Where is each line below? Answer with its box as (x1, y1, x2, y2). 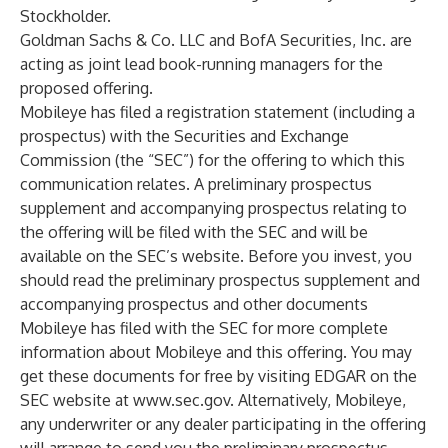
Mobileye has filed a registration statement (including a (20, 102, 415, 122)
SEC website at (20, 390, 133, 410)
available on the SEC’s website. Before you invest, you (20, 246, 412, 266)
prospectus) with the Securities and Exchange (20, 126, 349, 146)
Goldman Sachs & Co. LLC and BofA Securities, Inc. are (20, 30, 412, 50)
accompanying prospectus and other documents (20, 294, 368, 314)
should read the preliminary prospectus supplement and (20, 270, 420, 290)
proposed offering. (20, 78, 153, 98)
